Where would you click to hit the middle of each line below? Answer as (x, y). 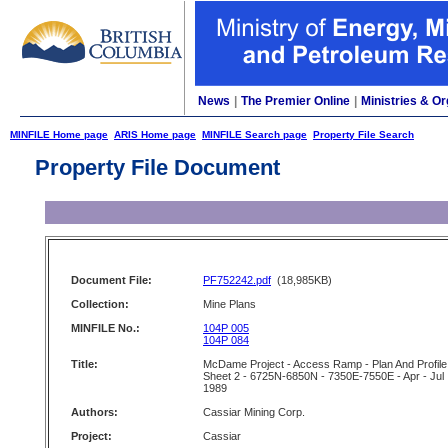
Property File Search (363, 134)
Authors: (94, 412)
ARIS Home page (155, 134)
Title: (84, 364)
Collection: (100, 304)
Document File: (111, 280)
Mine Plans (229, 304)
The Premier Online (295, 101)
